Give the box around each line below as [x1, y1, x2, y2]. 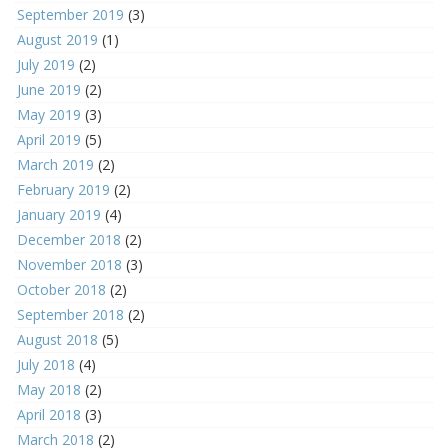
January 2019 [17, 205, 101, 224]
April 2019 [17, 130, 81, 149]
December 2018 [17, 230, 121, 249]
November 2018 [17, 255, 122, 274]
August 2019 [17, 30, 98, 49]
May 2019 [17, 105, 81, 124]
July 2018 [17, 355, 75, 374]
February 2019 [17, 180, 110, 199]
